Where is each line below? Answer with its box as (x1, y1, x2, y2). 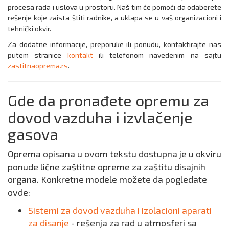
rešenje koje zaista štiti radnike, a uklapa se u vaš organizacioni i (8, 13, 221, 22)
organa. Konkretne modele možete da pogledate (8, 174, 207, 186)
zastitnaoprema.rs (8, 61, 68, 71)
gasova (8, 125, 58, 144)
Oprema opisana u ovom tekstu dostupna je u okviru (8, 148, 221, 160)
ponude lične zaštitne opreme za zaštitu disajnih (8, 161, 205, 173)
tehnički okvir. (8, 24, 51, 33)
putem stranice (8, 51, 67, 60)
